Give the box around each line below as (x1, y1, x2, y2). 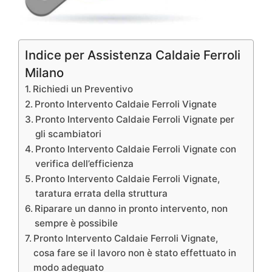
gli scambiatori (35, 127, 102, 140)
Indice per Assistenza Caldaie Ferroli (25, 47, 240, 63)
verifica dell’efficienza (35, 157, 134, 169)
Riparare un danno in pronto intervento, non (35, 202, 228, 214)
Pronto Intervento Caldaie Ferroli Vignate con (35, 143, 237, 155)
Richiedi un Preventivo (33, 83, 134, 95)
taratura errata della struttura (35, 187, 168, 199)
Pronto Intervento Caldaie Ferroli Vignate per (35, 113, 235, 125)
